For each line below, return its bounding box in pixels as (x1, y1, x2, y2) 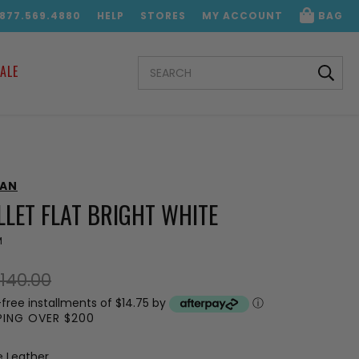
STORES (140, 9, 186, 22)
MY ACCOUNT (202, 9, 283, 22)
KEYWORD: (138, 68, 196, 87)
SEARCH (138, 54, 181, 73)
